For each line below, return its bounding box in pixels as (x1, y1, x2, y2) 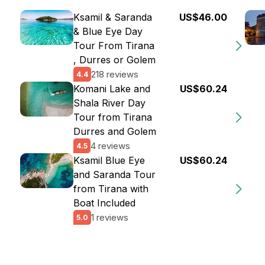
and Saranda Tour (73, 169, 156, 180)
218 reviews (91, 68, 138, 80)
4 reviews (91, 140, 130, 151)
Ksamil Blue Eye (73, 154, 145, 166)
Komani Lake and (73, 83, 150, 95)
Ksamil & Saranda (73, 11, 152, 23)
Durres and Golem (73, 125, 156, 137)
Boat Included (73, 197, 135, 209)
